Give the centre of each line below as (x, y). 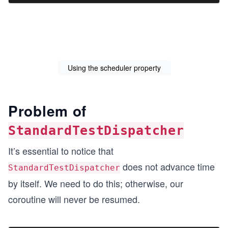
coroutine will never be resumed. (74, 199)
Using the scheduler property (114, 68)
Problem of (47, 111)
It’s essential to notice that (61, 151)
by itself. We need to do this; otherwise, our (96, 183)
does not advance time (167, 166)
